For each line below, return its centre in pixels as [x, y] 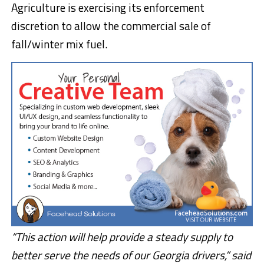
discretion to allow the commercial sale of [111, 26]
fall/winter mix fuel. [59, 44]
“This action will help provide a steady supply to [122, 237]
